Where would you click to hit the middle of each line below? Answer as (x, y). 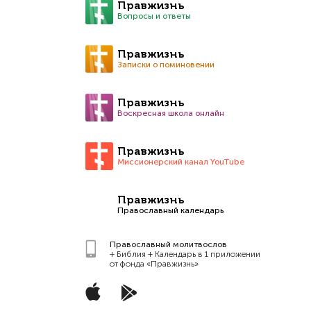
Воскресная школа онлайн (171, 113)
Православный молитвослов (168, 244)
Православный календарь (170, 210)
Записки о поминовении (166, 65)
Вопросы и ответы (154, 16)
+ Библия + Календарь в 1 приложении (185, 254)
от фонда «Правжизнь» (154, 264)
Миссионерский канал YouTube (181, 162)
